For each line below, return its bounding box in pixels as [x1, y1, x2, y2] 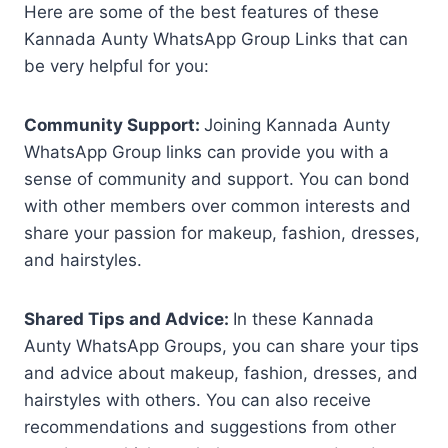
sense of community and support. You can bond [24, 168, 410, 189]
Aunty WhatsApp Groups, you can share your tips [24, 335, 419, 356]
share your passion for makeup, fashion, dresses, [24, 222, 420, 243]
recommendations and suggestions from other [24, 416, 396, 437]
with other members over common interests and [24, 195, 411, 216]
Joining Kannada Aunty [204, 114, 390, 135]
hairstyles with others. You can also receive [24, 389, 371, 410]
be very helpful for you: [24, 55, 214, 76]
